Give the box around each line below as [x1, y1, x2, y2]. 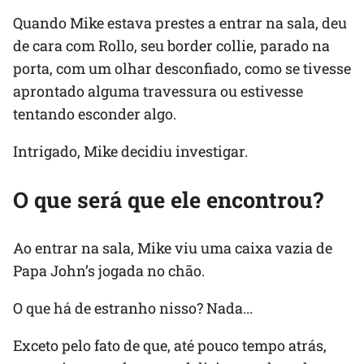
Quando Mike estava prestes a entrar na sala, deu [13, 13, 347, 33]
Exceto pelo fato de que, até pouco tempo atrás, [13, 336, 327, 356]
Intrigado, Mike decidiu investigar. [13, 141, 248, 162]
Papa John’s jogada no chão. [13, 261, 205, 281]
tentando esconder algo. [13, 104, 176, 124]
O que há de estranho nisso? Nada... [13, 298, 253, 318]
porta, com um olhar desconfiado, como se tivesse [13, 58, 351, 79]
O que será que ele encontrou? [13, 185, 323, 214]
